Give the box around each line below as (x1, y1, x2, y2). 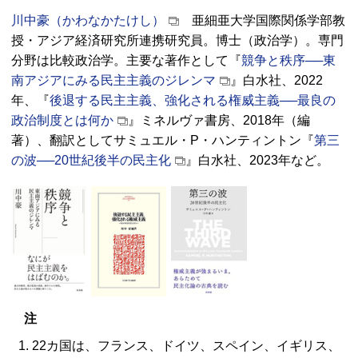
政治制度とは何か (11, 113, 113, 127)
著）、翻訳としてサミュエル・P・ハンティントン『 (11, 133, 314, 147)
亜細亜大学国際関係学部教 (179, 13, 345, 27)
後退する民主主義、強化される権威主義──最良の (50, 93, 336, 107)
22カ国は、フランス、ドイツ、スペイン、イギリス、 (32, 338, 340, 352)
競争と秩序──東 (241, 53, 336, 67)
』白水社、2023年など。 (185, 153, 329, 167)
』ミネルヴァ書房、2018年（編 (128, 113, 310, 127)
